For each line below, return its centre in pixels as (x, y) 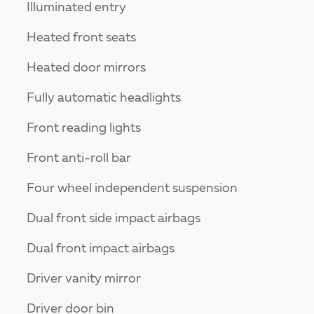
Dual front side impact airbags (114, 219)
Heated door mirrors (86, 68)
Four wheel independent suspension (132, 189)
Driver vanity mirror (84, 279)
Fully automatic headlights (104, 98)
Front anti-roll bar (79, 159)
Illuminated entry (76, 8)
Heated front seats (81, 38)
